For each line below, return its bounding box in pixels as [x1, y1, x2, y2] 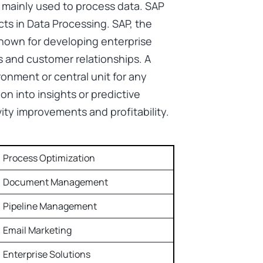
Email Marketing [3, 224, 73, 237]
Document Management [3, 176, 110, 189]
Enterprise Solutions [3, 248, 90, 261]
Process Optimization [3, 151, 95, 165]
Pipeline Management [3, 200, 99, 213]
